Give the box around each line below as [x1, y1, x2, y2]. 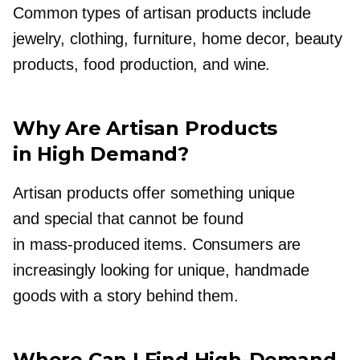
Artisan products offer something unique [13, 183, 296, 202]
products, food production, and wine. [13, 55, 271, 73]
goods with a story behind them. [13, 286, 239, 305]
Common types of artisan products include [13, 3, 311, 22]
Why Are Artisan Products [13, 116, 278, 140]
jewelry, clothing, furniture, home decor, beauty [13, 29, 343, 47]
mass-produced [29, 235, 140, 253]
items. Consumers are [139, 235, 301, 253]
